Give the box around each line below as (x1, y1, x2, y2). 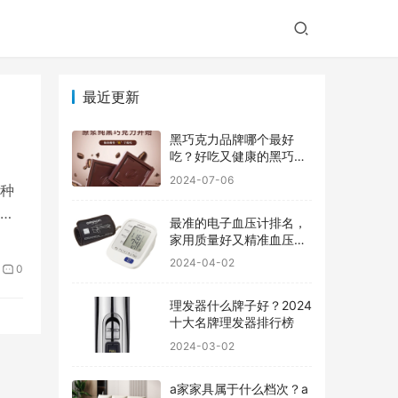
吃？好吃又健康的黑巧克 (170, 148, 306, 163)
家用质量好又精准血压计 (170, 231, 306, 247)
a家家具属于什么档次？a (170, 380, 308, 396)
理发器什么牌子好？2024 (170, 298, 312, 313)
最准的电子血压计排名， (170, 214, 306, 230)
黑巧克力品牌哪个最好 (170, 131, 294, 147)
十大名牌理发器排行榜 (170, 314, 294, 330)
